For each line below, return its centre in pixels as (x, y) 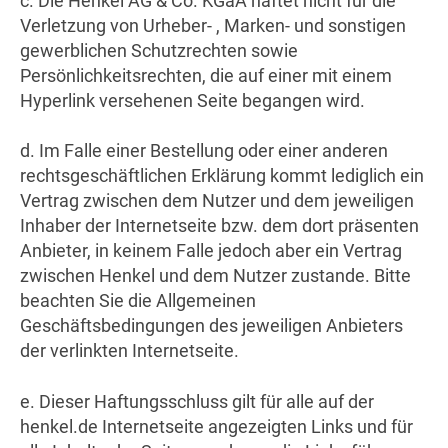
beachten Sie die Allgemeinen (138, 301)
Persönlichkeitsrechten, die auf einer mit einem (206, 76)
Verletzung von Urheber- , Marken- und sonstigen (213, 26)
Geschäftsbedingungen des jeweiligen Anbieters (211, 326)
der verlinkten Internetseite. (129, 351)
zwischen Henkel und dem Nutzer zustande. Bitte (215, 276)
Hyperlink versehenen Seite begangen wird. (192, 101)
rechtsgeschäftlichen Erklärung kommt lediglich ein (222, 176)
